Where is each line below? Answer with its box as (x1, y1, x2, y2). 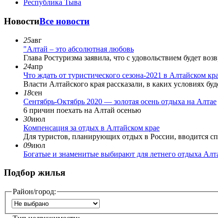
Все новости (39, 16, 90, 26)
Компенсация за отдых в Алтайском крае (23, 123, 160, 132)
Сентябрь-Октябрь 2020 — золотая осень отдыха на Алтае (23, 97, 217, 106)
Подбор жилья (4, 167, 65, 178)
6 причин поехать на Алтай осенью (23, 106, 141, 114)
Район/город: (13, 187, 56, 196)
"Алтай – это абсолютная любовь (23, 44, 134, 53)
